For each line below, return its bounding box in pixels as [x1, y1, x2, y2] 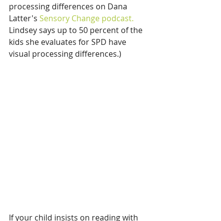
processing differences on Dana [9, 1, 129, 12]
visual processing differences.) [9, 48, 121, 59]
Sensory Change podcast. [39, 13, 134, 24]
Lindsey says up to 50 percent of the [9, 25, 145, 36]
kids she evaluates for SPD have [9, 37, 128, 47]
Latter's [9, 13, 39, 24]
